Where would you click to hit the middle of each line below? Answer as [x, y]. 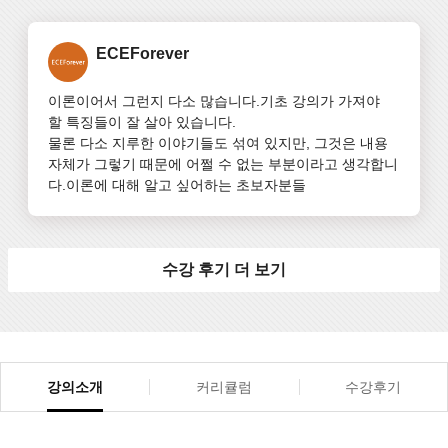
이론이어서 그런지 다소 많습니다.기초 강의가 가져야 [214, 101]
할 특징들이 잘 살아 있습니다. [142, 122]
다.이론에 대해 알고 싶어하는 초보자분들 [177, 185]
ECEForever [142, 54]
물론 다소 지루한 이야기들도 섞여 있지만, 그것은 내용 [218, 143]
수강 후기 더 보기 [224, 270]
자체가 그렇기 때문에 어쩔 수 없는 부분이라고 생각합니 [223, 164]
